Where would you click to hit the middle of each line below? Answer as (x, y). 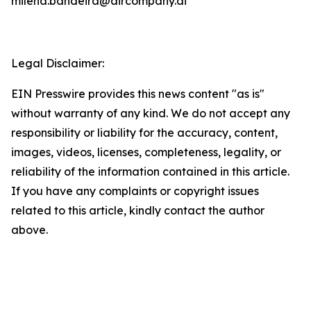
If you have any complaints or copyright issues (135, 191)
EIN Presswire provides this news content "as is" (138, 94)
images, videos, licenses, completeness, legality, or (146, 152)
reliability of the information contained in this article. (150, 171)
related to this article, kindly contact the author (138, 210)
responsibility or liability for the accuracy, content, (144, 133)
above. (30, 230)
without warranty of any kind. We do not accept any (151, 113)
